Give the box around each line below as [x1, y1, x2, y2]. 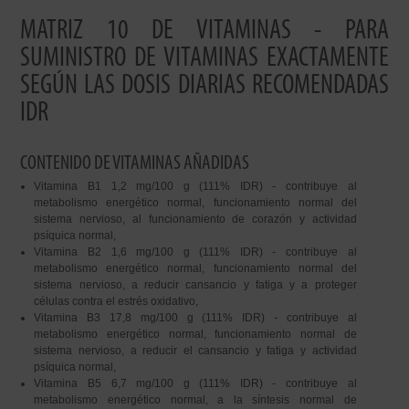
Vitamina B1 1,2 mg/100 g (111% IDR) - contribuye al [34, 180, 357, 193]
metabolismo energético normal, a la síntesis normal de [34, 393, 357, 406]
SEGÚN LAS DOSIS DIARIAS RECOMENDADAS [20, 72, 389, 100]
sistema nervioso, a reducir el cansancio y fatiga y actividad [34, 344, 357, 357]
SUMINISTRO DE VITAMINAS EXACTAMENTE [20, 45, 389, 73]
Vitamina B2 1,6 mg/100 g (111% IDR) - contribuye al [34, 246, 357, 258]
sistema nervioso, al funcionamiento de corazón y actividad [34, 213, 357, 225]
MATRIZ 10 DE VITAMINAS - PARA [20, 17, 389, 46]
